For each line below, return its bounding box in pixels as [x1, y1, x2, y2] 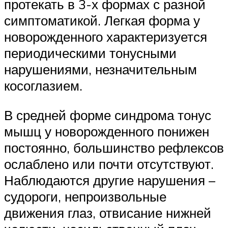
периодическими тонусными [4, 45, 177, 62]
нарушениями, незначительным [4, 61, 197, 78]
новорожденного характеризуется [4, 28, 207, 45]
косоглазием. [4, 77, 82, 94]
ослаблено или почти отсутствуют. [4, 155, 214, 172]
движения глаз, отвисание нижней [4, 204, 211, 221]
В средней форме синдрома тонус [4, 106, 211, 123]
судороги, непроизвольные [4, 188, 166, 205]
